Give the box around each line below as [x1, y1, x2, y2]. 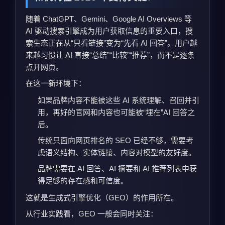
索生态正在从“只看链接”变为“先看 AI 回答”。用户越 [26, 38, 197, 47]
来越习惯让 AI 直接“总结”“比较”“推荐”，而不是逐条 [26, 50, 195, 59]
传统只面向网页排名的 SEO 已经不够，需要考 [38, 136, 193, 145]
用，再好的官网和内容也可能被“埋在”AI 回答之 [38, 107, 195, 117]
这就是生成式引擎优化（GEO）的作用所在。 [26, 193, 178, 202]
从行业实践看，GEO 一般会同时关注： [26, 209, 158, 218]
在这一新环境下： [26, 78, 86, 87]
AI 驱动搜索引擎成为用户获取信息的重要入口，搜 [26, 26, 193, 35]
